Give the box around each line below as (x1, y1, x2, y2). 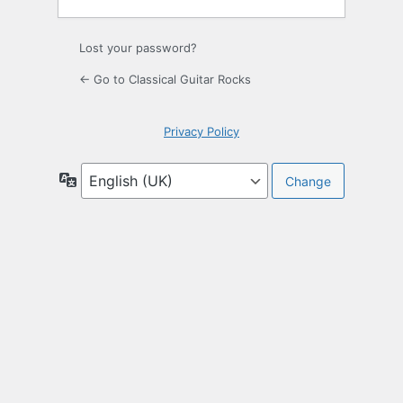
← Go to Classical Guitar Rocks (79, 72, 251, 87)
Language (76, 171, 136, 187)
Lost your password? (79, 40, 197, 56)
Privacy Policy (164, 124, 239, 139)
